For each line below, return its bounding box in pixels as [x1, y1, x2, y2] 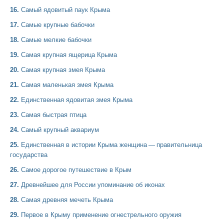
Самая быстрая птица [21, 111, 86, 118]
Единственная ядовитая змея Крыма [21, 96, 132, 103]
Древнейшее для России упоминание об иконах [21, 181, 165, 188]
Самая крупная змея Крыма [21, 66, 105, 73]
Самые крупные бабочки [21, 21, 94, 28]
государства [10, 151, 47, 158]
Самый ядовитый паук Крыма [21, 6, 110, 13]
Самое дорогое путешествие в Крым [21, 166, 131, 173]
